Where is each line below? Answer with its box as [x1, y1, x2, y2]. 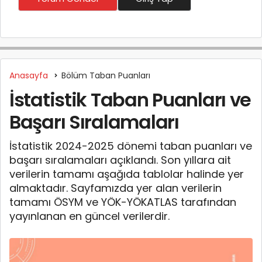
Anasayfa [9, 69, 48, 81]
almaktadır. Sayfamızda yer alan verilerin [9, 180, 222, 195]
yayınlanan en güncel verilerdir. [9, 208, 170, 223]
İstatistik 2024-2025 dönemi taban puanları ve [9, 138, 252, 153]
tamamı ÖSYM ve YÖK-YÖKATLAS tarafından [9, 194, 236, 209]
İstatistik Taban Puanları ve [9, 86, 251, 113]
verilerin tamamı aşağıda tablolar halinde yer [9, 166, 244, 181]
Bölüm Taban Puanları [61, 69, 150, 81]
